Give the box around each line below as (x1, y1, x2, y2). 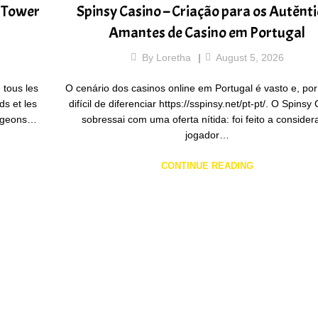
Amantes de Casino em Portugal (109, 23, 305, 43)
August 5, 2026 (215, 51, 284, 63)
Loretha (155, 51, 191, 63)
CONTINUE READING (160, 160, 253, 171)
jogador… (185, 128, 229, 141)
